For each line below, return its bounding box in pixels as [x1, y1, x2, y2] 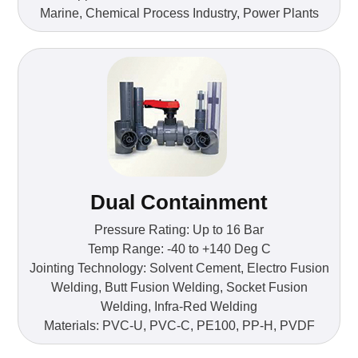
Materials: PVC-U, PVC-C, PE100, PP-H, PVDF [43, 319, 315, 333]
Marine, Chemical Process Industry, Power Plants [39, 6, 319, 21]
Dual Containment [90, 191, 268, 214]
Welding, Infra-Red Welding [101, 300, 257, 314]
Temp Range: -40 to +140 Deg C [87, 242, 271, 257]
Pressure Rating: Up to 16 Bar [94, 223, 264, 237]
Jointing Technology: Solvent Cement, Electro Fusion [29, 261, 329, 276]
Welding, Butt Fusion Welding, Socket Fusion [50, 280, 308, 295]
